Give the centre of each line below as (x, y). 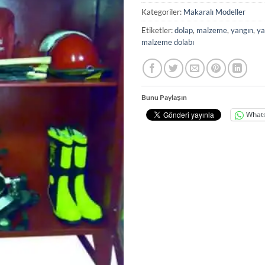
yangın (242, 30)
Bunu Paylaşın (164, 97)
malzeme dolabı (168, 42)
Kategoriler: (162, 12)
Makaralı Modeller (214, 12)
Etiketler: (158, 30)
